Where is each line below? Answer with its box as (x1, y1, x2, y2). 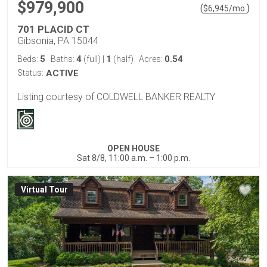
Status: (17, 67, 44, 77)
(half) (111, 54, 133, 64)
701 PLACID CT (17, 23, 89, 35)
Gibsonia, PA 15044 (17, 35, 98, 46)
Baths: (51, 54, 76, 64)
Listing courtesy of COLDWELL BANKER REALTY (17, 91, 215, 103)
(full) (82, 54, 103, 64)
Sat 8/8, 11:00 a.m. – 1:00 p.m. (77, 153, 190, 163)
